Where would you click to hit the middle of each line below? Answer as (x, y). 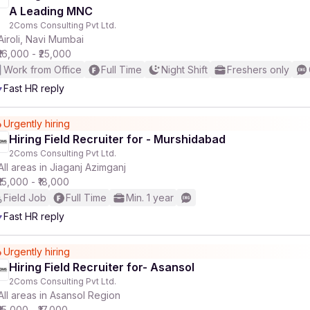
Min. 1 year (150, 198)
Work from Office (43, 70)
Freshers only (258, 70)
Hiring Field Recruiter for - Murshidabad (117, 139)
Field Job (25, 198)
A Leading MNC (51, 11)
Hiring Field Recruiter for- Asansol (102, 267)
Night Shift (184, 70)
